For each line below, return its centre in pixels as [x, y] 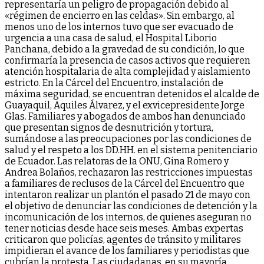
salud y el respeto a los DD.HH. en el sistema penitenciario [131, 150]
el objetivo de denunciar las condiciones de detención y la [131, 206]
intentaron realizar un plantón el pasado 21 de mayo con [128, 194]
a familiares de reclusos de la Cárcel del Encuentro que [125, 183]
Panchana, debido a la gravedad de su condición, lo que [125, 49]
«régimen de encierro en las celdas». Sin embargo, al [120, 15]
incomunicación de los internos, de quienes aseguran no [128, 217]
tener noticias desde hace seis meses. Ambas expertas [124, 228]
